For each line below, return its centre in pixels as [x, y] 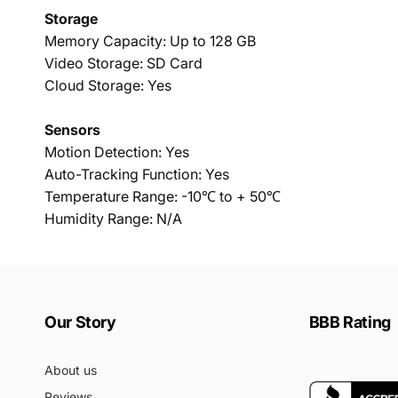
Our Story [80, 322]
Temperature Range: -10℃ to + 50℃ [163, 196]
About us [71, 370]
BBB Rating [350, 322]
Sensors [72, 130]
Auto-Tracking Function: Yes [137, 174]
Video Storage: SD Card [123, 63]
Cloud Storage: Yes [108, 85]
